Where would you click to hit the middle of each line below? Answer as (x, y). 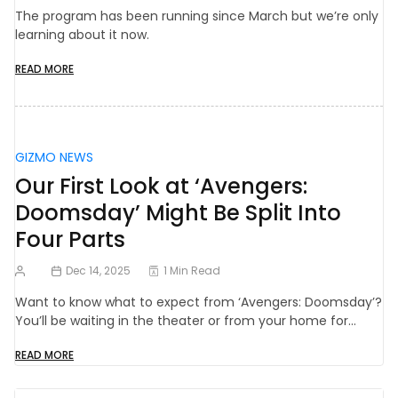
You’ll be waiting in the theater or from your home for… (186, 321)
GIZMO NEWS (54, 158)
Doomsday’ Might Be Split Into (178, 213)
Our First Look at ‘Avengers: (161, 187)
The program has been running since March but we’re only (197, 16)
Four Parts (70, 240)
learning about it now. (82, 35)
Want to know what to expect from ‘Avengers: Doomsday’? (199, 302)
